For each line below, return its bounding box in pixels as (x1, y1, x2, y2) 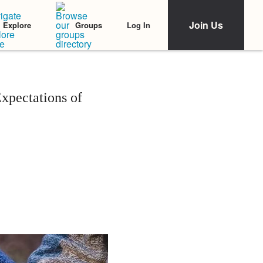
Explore (3, 19, 31, 31)
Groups (75, 19, 102, 31)
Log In (127, 19, 150, 31)
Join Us (189, 18, 223, 32)
